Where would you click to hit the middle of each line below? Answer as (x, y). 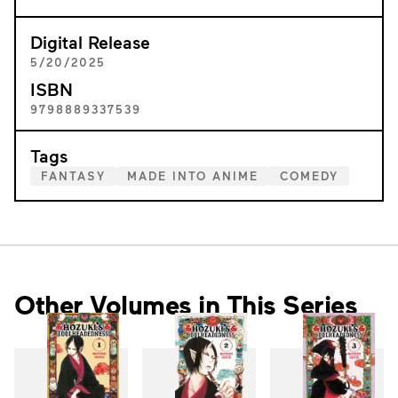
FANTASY (73, 176)
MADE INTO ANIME (193, 176)
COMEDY (309, 176)
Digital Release (90, 42)
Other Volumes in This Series (186, 304)
